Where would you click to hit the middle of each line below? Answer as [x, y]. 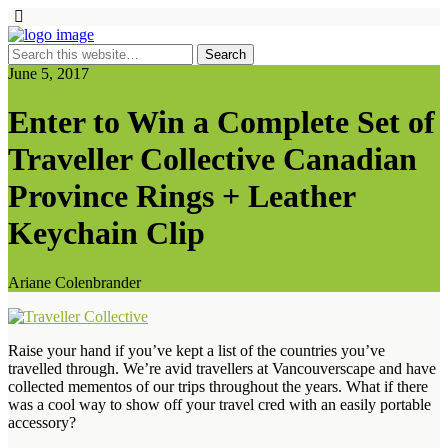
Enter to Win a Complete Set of [221, 122]
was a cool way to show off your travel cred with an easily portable [219, 404]
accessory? [42, 422]
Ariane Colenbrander [74, 282]
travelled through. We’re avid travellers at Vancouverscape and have [222, 368]
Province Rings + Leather [181, 196]
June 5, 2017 [48, 73]
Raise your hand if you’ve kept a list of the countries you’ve [196, 350]
